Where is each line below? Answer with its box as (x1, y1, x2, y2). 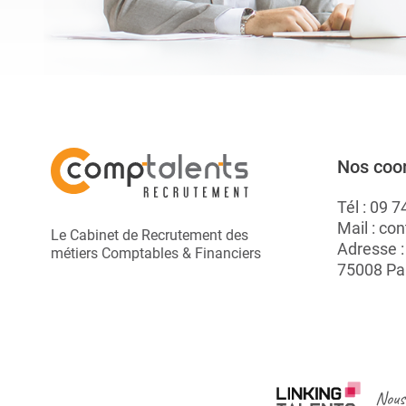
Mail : (336, 218, 379, 237)
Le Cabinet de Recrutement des (50, 227, 248, 244)
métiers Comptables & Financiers (50, 245, 261, 262)
